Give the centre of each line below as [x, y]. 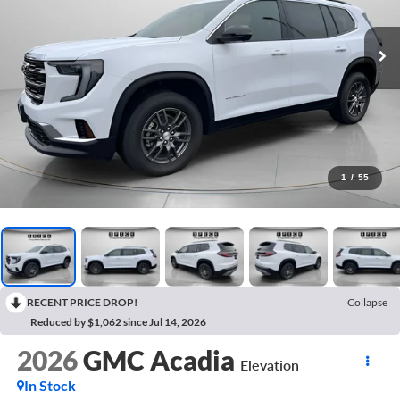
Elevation [269, 365]
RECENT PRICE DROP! [82, 302]
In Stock [50, 386]
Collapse [367, 302]
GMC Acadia [158, 360]
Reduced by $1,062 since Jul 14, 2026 [118, 321]
